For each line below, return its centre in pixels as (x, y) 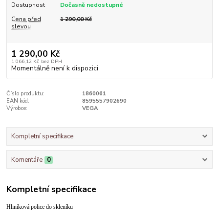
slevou (21, 26)
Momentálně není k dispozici (55, 68)
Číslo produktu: (26, 93)
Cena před (26, 19)
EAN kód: (18, 101)
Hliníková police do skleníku (40, 207)
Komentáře (27, 160)
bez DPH (51, 61)
